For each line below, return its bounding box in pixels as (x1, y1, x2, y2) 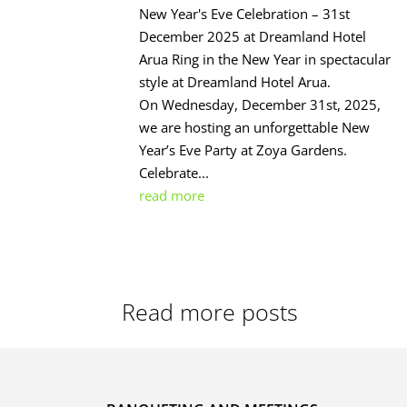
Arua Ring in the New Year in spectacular (139, 50, 392, 69)
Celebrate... (139, 164, 210, 183)
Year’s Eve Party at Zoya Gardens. (139, 141, 348, 160)
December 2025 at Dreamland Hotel (139, 27, 367, 46)
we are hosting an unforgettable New (139, 118, 371, 137)
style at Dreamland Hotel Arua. (139, 73, 332, 92)
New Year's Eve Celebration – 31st (139, 5, 351, 24)
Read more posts (122, 296, 299, 328)
